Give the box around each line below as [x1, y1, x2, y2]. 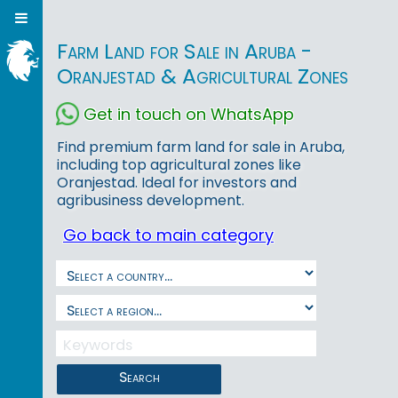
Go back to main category [63, 224, 274, 247]
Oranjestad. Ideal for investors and [57, 172, 297, 194]
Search [118, 366, 160, 387]
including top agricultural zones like [57, 155, 301, 176]
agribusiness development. [57, 190, 244, 211]
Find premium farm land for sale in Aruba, [57, 137, 345, 158]
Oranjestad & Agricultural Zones [56, 61, 348, 92]
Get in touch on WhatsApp [84, 102, 294, 125]
